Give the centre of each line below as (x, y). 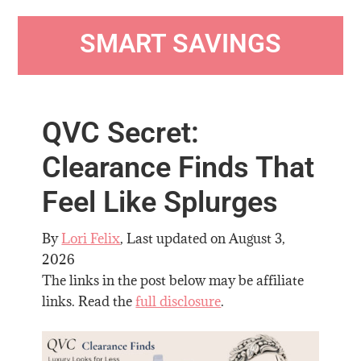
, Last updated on (175, 238)
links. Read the (89, 301)
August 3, (257, 238)
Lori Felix (91, 238)
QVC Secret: (121, 133)
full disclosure (178, 301)
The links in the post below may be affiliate (173, 280)
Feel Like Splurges (160, 202)
